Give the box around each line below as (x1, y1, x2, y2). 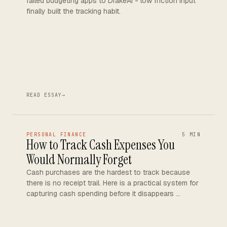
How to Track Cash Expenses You (26, 136, 175, 154)
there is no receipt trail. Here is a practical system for (26, 178, 199, 187)
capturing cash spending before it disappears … (26, 189, 180, 198)
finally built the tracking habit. (26, 7, 121, 16)
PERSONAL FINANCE (26, 131, 87, 138)
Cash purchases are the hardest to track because (26, 168, 190, 177)
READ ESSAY (26, 92, 62, 98)
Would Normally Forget (26, 151, 132, 168)
